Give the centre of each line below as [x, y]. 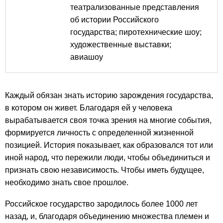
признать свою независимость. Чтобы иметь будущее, [105, 170]
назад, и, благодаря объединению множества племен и [107, 217]
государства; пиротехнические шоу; [136, 32]
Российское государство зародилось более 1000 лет [101, 204]
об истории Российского [114, 20]
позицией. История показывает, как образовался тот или [109, 145]
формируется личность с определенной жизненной [99, 133]
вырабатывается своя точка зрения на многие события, [108, 120]
